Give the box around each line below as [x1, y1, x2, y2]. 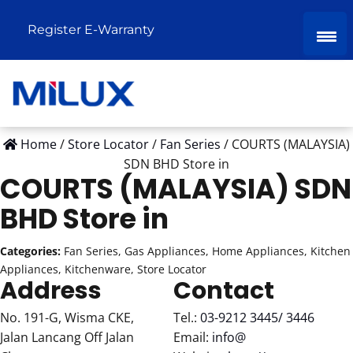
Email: [173, 329, 212, 346]
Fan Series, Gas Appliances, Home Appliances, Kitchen [64, 243, 351, 258]
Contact [173, 274, 274, 307]
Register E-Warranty [28, 22, 154, 37]
